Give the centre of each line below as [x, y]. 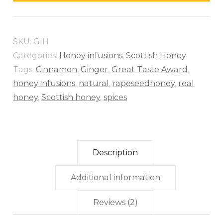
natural [94, 84]
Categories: [36, 56]
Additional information [115, 178]
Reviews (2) [115, 203]
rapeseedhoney [144, 84]
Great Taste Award [150, 70]
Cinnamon [57, 70]
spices [115, 98]
